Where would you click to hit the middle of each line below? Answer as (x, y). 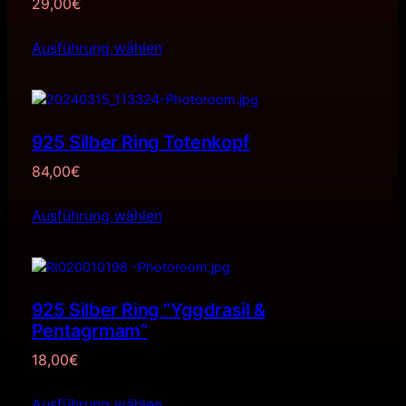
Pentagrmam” (89, 330)
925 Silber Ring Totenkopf (140, 142)
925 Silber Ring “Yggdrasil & (148, 309)
